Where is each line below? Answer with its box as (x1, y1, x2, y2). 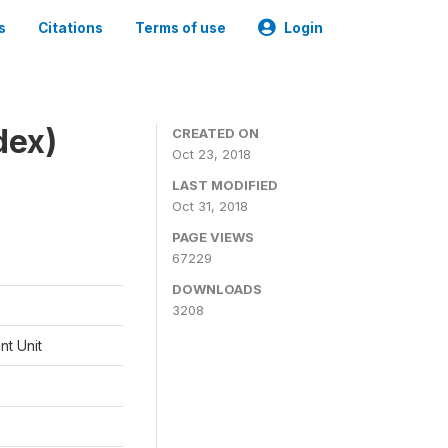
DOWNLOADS (172, 281, 262, 297)
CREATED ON (172, 125, 259, 141)
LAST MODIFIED (172, 177, 278, 193)
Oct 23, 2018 (172, 146, 251, 162)
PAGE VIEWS (172, 229, 254, 245)
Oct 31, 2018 (172, 198, 248, 214)
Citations (38, 20, 103, 36)
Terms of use (135, 20, 226, 36)
